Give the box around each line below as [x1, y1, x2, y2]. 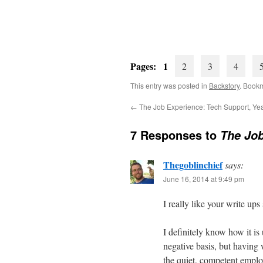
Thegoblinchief [163, 158, 222, 171]
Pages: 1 [130, 59, 175, 73]
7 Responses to [130, 126, 220, 143]
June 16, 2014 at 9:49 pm [163, 174, 244, 184]
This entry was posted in [130, 80, 209, 90]
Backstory [209, 80, 240, 90]
